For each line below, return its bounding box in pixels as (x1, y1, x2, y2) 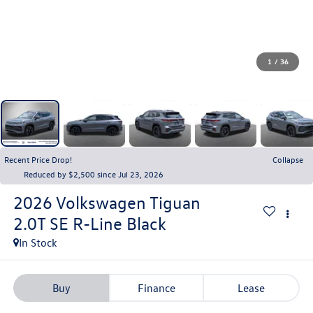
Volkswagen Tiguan (55, 191, 201, 213)
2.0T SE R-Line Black (13, 212, 166, 234)
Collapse (272, 154, 303, 166)
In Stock (18, 235, 57, 249)
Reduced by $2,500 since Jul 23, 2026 (24, 168, 163, 180)
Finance (138, 281, 175, 296)
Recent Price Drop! (4, 154, 72, 166)
